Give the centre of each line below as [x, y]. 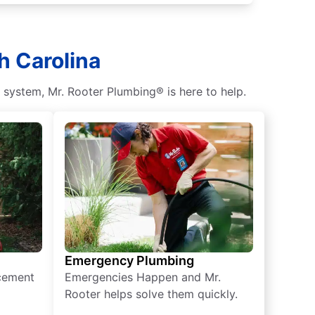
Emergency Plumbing [129, 261]
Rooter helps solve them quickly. [151, 294]
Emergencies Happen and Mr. [143, 277]
